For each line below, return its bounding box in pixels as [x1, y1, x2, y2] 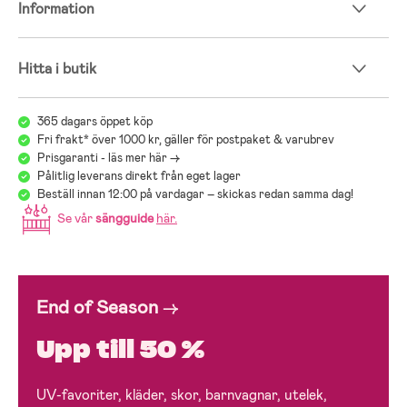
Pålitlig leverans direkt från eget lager [37, 168, 241, 184]
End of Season [36, 294, 158, 321]
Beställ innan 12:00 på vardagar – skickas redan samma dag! [37, 186, 353, 203]
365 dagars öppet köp [37, 114, 153, 130]
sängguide [95, 210, 154, 226]
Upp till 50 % [36, 334, 204, 365]
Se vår [55, 210, 95, 226]
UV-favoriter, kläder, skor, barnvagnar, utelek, [36, 386, 327, 405]
